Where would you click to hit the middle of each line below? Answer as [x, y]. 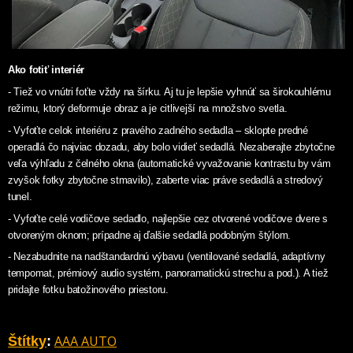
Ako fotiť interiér [48, 70]
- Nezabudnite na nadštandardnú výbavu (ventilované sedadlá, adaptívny [167, 257]
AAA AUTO [85, 342]
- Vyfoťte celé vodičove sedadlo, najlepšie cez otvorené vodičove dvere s [168, 218]
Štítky [27, 342]
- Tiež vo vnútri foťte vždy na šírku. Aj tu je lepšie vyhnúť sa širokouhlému [169, 92]
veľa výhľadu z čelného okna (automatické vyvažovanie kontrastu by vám [169, 163]
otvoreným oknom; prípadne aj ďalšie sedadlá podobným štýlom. [150, 235]
